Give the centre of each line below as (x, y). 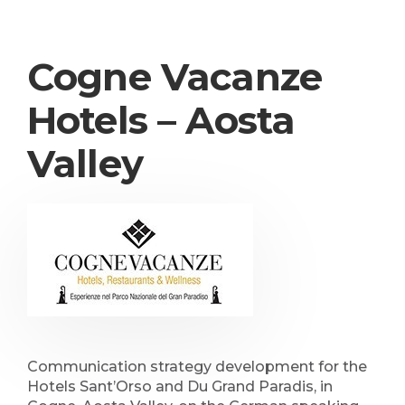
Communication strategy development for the (197, 367)
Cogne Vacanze (175, 77)
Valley (85, 164)
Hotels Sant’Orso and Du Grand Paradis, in (180, 386)
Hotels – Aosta (161, 120)
